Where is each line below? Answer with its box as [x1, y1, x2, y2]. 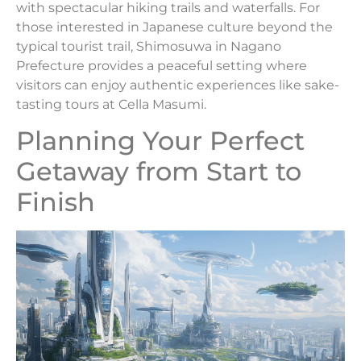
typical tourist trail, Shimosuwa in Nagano [16, 38, 281, 54]
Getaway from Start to [16, 156, 301, 188]
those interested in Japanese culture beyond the [16, 19, 333, 35]
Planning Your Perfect [16, 125, 305, 157]
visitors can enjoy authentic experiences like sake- [16, 77, 339, 93]
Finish [16, 186, 95, 218]
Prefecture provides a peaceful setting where [16, 57, 307, 73]
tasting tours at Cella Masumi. [16, 96, 206, 112]
